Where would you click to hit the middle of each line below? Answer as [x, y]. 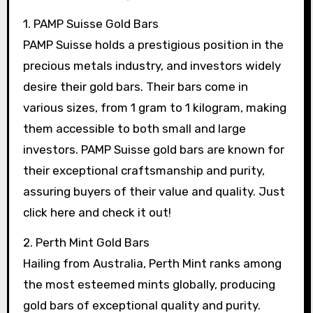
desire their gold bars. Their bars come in [135, 87]
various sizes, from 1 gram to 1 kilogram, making [154, 108]
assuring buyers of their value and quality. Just [154, 191]
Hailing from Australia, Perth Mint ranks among [152, 263]
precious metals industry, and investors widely [152, 66]
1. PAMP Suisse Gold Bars [90, 24]
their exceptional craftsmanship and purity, [144, 170]
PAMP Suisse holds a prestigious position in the [153, 45]
